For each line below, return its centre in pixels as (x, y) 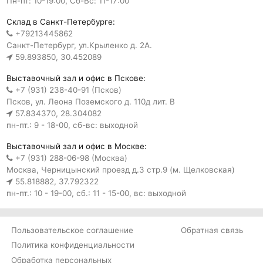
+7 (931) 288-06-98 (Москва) (71, 158)
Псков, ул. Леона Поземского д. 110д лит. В (90, 102)
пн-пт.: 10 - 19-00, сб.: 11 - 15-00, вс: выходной (96, 193)
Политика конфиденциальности (73, 245)
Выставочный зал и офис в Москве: (76, 146)
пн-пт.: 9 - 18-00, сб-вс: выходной (72, 125)
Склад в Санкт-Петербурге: (60, 22)
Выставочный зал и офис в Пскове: (76, 78)
